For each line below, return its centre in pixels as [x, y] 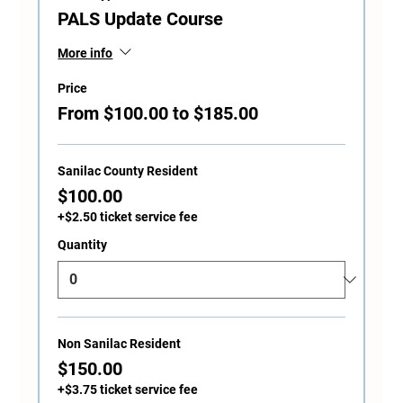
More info [85, 53]
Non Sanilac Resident [120, 343]
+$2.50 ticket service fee [128, 216]
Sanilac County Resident [128, 170]
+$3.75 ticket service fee [128, 389]
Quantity [83, 244]
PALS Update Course [141, 18]
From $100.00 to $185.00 [158, 113]
